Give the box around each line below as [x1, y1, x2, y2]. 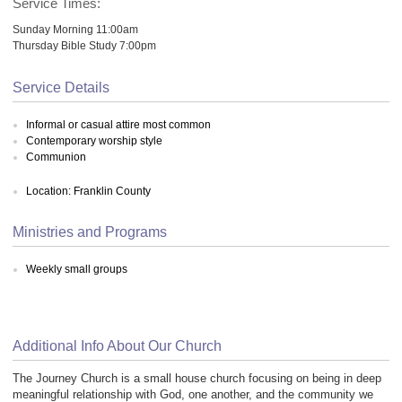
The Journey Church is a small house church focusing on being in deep [13, 371, 381, 386]
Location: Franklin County [26, 185, 151, 197]
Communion [26, 150, 86, 163]
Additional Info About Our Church [13, 337, 222, 354]
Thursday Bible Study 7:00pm [13, 39, 156, 51]
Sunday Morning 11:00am [13, 22, 138, 35]
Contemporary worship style [26, 134, 162, 147]
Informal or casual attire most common [26, 118, 211, 131]
